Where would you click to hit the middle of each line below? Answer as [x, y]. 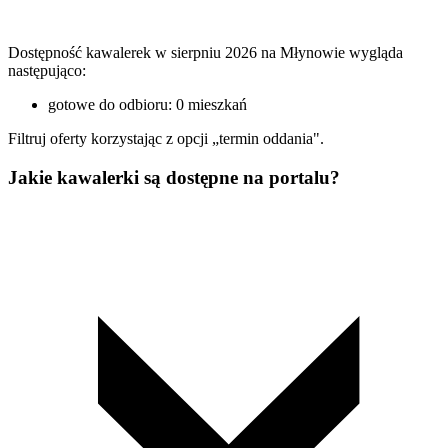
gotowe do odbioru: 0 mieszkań [147, 105]
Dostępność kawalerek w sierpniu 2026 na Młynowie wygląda [205, 53]
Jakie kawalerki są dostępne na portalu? [174, 177]
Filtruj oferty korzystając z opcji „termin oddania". [166, 139]
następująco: [47, 71]
